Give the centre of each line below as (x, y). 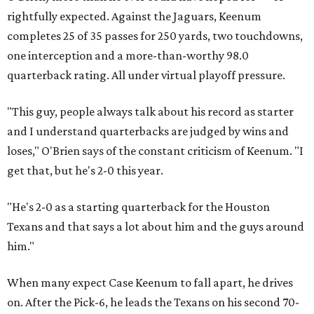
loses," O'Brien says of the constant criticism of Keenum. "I (155, 151)
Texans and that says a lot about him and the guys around (156, 227)
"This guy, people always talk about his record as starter (150, 112)
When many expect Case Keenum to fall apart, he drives (150, 283)
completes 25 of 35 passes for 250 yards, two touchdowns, (155, 36)
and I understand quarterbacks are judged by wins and (148, 131)
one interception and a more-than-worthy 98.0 (128, 56)
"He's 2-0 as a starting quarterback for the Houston (138, 207)
